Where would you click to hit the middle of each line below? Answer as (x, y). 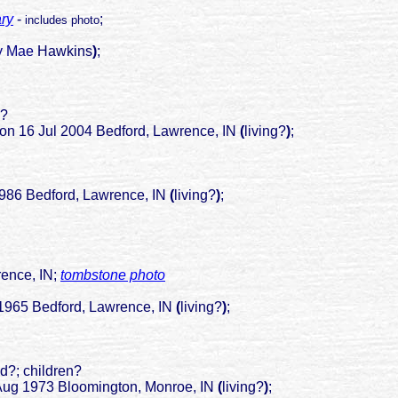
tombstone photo (113, 275)
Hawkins (65, 52)
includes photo (62, 20)
